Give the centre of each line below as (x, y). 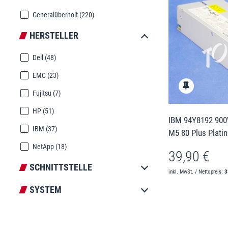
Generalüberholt (55, 15)
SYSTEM (46, 190)
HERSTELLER (54, 35)
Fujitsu (42, 93)
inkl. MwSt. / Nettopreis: (196, 172)
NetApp (43, 147)
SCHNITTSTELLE (61, 167)
